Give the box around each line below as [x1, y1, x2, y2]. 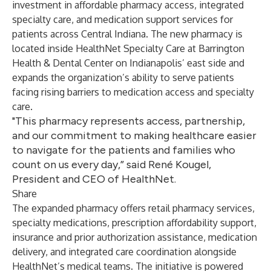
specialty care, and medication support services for [12, 13, 233, 25]
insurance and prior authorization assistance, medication [12, 231, 257, 243]
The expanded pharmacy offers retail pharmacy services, [12, 202, 255, 214]
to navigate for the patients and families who [12, 143, 235, 157]
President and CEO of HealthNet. [12, 172, 176, 186]
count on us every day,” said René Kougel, [12, 158, 211, 171]
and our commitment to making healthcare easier [12, 129, 256, 142]
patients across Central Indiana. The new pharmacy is [12, 28, 243, 40]
